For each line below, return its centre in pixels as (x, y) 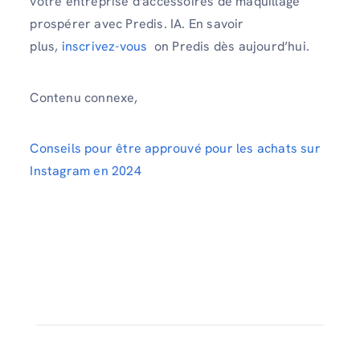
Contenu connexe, (84, 97)
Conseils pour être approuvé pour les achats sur (175, 148)
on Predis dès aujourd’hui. (233, 47)
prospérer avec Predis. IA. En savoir (137, 24)
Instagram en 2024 (86, 170)
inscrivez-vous (108, 47)
